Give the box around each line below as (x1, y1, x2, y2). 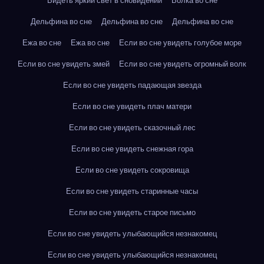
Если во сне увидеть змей (18, 58, 110, 70)
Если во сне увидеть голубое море (119, 37, 242, 48)
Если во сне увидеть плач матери (72, 101, 192, 112)
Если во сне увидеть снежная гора (71, 143, 193, 154)
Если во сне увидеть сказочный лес (68, 122, 196, 133)
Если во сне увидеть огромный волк (119, 58, 246, 70)
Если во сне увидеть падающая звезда (62, 80, 202, 91)
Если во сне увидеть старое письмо (68, 207, 196, 218)
